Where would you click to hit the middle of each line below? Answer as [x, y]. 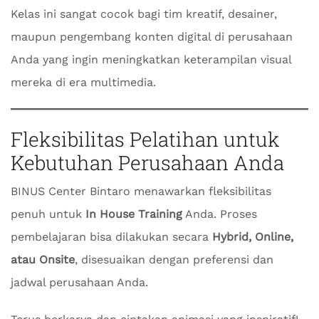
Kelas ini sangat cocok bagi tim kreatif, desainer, [144, 14]
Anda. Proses [220, 214]
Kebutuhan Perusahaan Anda [147, 163]
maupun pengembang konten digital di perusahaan [152, 37]
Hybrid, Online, [253, 237]
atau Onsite [43, 260]
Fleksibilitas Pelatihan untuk [145, 139]
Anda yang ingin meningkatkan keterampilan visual [151, 59]
